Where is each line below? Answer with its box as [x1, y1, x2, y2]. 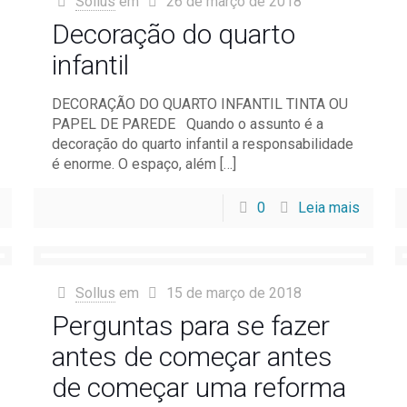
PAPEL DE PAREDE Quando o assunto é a [51, 115, 323, 133]
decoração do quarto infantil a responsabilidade [51, 135, 353, 153]
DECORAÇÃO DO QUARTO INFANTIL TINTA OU [51, 95, 348, 113]
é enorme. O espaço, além [51, 155, 216, 173]
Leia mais [298, 199, 361, 216]
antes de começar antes [51, 341, 333, 372]
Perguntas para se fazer [51, 310, 330, 342]
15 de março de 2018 [166, 284, 303, 302]
